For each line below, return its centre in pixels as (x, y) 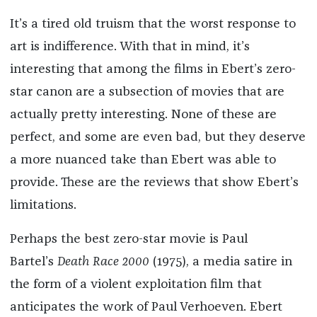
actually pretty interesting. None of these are (143, 115)
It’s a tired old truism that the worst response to (152, 24)
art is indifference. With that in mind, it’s (129, 47)
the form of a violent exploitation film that (136, 285)
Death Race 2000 (103, 262)
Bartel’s (33, 262)
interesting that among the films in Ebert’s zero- (152, 70)
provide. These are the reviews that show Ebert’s (154, 183)
